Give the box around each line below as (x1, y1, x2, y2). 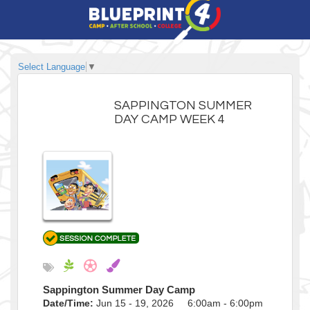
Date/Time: (43, 297, 93, 309)
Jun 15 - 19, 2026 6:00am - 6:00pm (93, 297, 263, 309)
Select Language (18, 61, 85, 72)
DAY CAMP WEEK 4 (114, 112, 226, 126)
